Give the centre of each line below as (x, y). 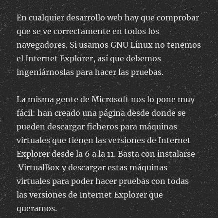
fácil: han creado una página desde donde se (101, 113)
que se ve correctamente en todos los (88, 31)
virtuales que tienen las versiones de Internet (104, 140)
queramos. (37, 209)
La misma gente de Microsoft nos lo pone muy (106, 100)
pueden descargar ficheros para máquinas (97, 127)
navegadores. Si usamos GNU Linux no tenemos (109, 45)
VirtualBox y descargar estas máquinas (92, 168)
